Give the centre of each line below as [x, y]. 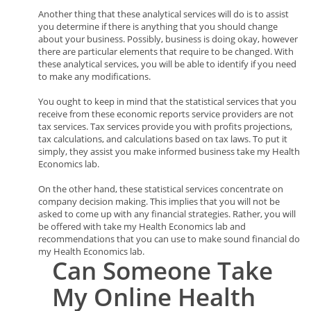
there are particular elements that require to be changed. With [166, 51]
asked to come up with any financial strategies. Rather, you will [167, 214]
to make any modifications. [94, 76]
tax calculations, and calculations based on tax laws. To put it [163, 139]
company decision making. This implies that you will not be [159, 201]
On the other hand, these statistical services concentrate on [161, 189]
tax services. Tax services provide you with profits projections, [165, 126]
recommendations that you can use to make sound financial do [169, 239]
